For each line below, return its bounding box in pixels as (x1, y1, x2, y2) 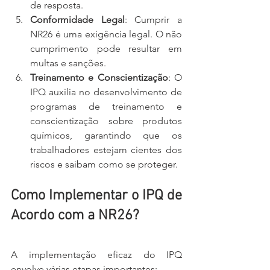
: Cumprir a (124, 14, 183, 25)
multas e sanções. (30, 57, 106, 69)
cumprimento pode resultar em (30, 43, 182, 54)
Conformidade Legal (30, 14, 125, 25)
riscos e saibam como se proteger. (30, 159, 178, 170)
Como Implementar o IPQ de (11, 187, 182, 204)
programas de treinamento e (30, 101, 182, 112)
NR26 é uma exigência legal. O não (30, 28, 182, 40)
